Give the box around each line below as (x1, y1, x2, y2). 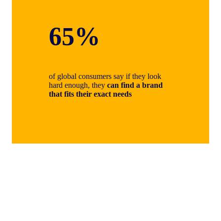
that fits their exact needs (49, 90, 132, 99)
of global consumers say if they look (49, 72, 161, 81)
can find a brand (107, 81, 163, 90)
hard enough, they (49, 81, 107, 90)
